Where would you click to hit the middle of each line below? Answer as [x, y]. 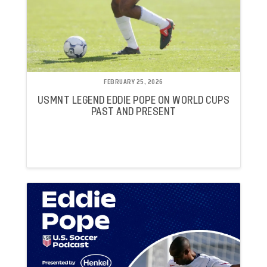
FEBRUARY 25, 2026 [133, 82]
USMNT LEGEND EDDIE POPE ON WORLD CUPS [133, 101]
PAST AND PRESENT [133, 112]
